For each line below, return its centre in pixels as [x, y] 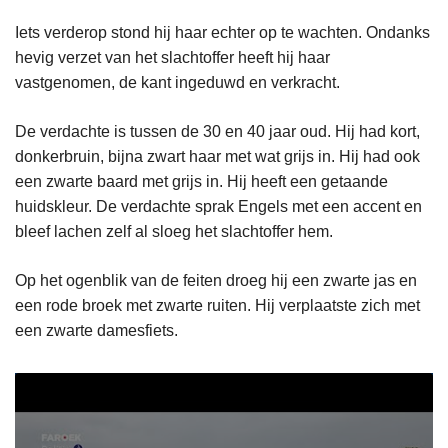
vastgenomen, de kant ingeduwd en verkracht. [177, 82]
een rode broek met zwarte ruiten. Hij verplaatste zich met [217, 305]
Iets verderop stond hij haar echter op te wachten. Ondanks [222, 32]
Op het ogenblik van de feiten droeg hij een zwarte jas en [216, 280]
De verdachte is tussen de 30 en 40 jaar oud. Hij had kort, [217, 131]
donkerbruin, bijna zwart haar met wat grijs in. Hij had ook [217, 156]
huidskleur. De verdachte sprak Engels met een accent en [218, 206]
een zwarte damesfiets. [96, 330]
